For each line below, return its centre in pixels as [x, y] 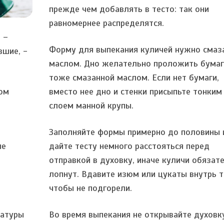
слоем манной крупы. [91, 105]
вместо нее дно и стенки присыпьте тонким [136, 91]
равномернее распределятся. [107, 23]
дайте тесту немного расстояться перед [129, 146]
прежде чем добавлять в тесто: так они [129, 9]
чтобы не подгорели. [91, 188]
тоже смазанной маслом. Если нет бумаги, [134, 77]
